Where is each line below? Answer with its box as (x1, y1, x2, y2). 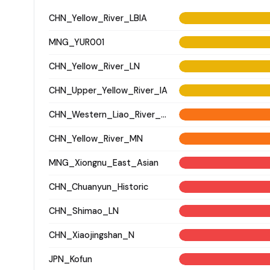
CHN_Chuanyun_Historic (49, 181, 148, 192)
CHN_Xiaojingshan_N (49, 229, 134, 240)
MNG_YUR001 (49, 36, 104, 48)
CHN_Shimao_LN (49, 205, 119, 216)
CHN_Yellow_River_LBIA (49, 12, 147, 24)
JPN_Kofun (49, 253, 92, 265)
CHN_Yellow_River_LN (49, 60, 140, 72)
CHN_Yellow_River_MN (49, 133, 143, 144)
